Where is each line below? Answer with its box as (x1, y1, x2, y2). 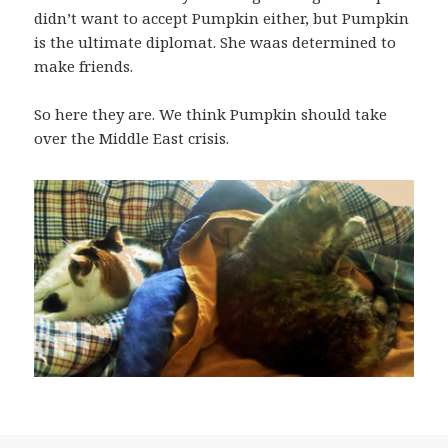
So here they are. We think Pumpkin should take (34, 104, 388, 125)
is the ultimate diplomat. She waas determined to (34, 32, 397, 53)
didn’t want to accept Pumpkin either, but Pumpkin (34, 8, 410, 29)
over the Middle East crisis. (34, 128, 230, 149)
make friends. (34, 56, 134, 77)
